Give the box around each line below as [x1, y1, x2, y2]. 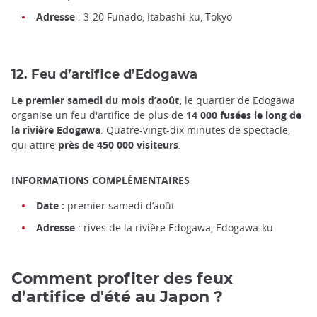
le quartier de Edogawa [182, 93, 295, 108]
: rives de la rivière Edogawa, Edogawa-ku [75, 220, 273, 234]
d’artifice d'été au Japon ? [11, 289, 223, 305]
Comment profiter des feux [11, 270, 233, 287]
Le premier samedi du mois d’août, [11, 93, 182, 108]
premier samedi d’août [64, 198, 175, 212]
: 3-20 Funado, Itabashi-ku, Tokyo [75, 10, 232, 24]
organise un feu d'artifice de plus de [11, 108, 183, 122]
